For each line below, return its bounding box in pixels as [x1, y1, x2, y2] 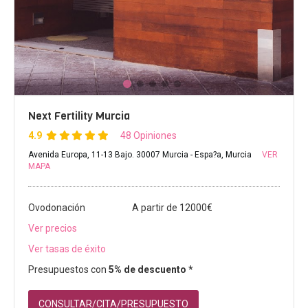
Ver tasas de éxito [28, 243, 106, 255]
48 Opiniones [120, 130, 177, 142]
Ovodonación [28, 202, 85, 214]
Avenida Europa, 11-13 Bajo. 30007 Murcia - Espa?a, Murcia [28, 150, 254, 160]
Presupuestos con [28, 264, 109, 276]
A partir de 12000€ [132, 202, 212, 214]
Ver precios [28, 223, 77, 234]
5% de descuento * [109, 264, 193, 276]
